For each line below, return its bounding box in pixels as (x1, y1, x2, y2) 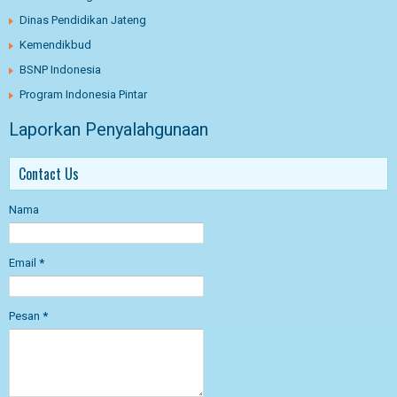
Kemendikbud (19, 37, 91, 51)
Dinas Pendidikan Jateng (19, 12, 146, 27)
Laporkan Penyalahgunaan (9, 118, 208, 140)
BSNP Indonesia (19, 62, 101, 76)
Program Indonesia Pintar (19, 87, 147, 101)
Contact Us (19, 162, 79, 184)
